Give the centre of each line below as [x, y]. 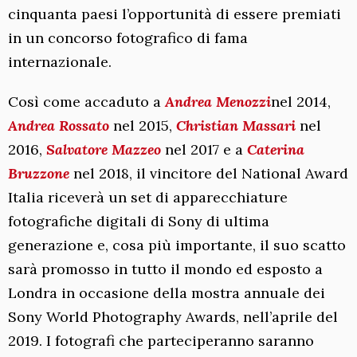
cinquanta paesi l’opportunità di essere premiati [175, 14]
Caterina [276, 149]
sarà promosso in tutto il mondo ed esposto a [165, 269]
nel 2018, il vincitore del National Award [209, 173]
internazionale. [60, 62]
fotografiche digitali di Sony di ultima [139, 221]
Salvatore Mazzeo [104, 149]
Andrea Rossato [59, 126]
